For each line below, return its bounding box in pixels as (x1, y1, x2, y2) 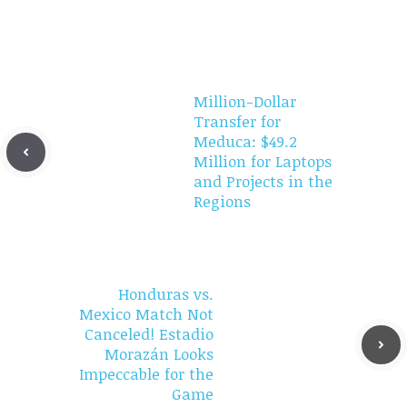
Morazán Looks (104, 343, 213, 365)
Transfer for (194, 111, 281, 133)
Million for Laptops (194, 151, 332, 173)
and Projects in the (194, 171, 333, 193)
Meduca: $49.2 (194, 131, 297, 153)
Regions (194, 191, 251, 213)
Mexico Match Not (79, 303, 213, 325)
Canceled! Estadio (84, 323, 213, 345)
